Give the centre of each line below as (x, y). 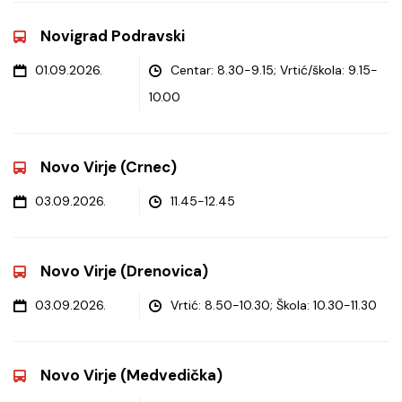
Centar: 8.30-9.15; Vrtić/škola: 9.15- (274, 70)
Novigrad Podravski (113, 36)
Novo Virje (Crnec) (109, 167)
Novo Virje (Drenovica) (124, 271)
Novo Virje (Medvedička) (131, 375)
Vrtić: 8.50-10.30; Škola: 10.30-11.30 (274, 305)
